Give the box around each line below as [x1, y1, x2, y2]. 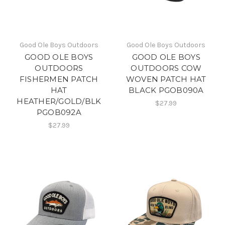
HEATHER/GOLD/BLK [17, 96, 101, 106]
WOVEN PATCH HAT [126, 74, 206, 84]
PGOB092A [36, 107, 81, 117]
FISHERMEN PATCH [19, 74, 98, 84]
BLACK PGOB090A [129, 85, 204, 95]
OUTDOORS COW [131, 63, 202, 73]
